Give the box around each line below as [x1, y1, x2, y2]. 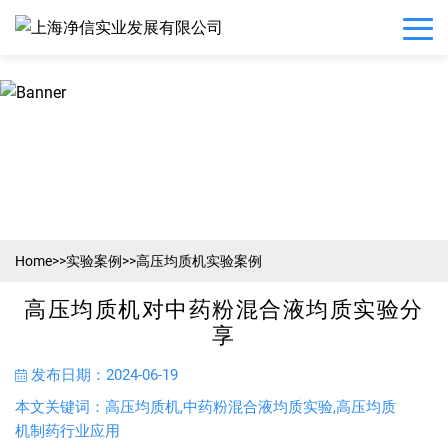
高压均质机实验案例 [136, 253, 262, 269]
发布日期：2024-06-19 [31, 366, 178, 384]
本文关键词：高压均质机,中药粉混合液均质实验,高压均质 [15, 398, 396, 416]
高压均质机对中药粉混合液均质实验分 [24, 297, 424, 322]
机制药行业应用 [15, 422, 120, 440]
